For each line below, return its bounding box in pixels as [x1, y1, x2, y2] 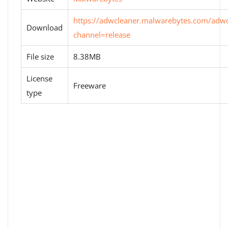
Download [26, 22, 63, 33]
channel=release [73, 30, 130, 40]
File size [26, 51, 54, 62]
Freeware [73, 80, 106, 91]
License [26, 73, 52, 83]
